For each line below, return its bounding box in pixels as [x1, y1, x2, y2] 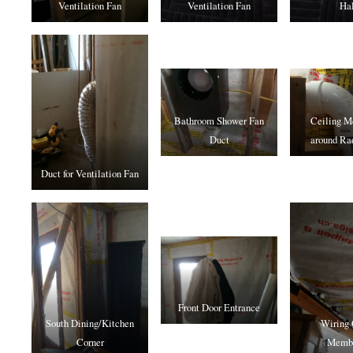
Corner [76, 334, 104, 349]
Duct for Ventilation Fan [41, 166, 139, 181]
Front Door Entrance [178, 300, 260, 315]
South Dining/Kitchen [46, 315, 134, 330]
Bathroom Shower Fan [174, 113, 264, 128]
